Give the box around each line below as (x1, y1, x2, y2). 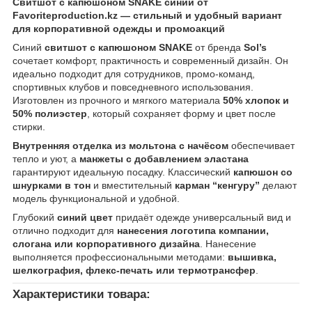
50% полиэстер (13, 107, 87, 119)
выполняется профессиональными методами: (13, 251, 228, 263)
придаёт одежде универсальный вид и (113, 211, 291, 223)
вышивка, (228, 251, 276, 263)
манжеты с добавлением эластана (79, 153, 249, 164)
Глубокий (13, 211, 57, 223)
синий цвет (57, 211, 113, 223)
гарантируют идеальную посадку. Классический (13, 166, 233, 178)
